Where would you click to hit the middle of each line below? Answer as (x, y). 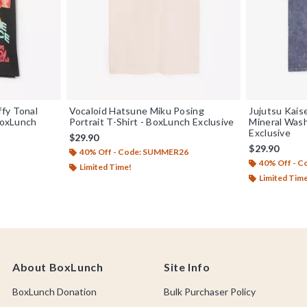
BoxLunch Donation (54, 292)
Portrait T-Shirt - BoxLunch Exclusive (151, 121)
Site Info (187, 267)
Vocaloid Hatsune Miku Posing (136, 110)
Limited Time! (105, 167)
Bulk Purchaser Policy (210, 292)
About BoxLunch (58, 267)
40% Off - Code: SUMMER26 (134, 151)
